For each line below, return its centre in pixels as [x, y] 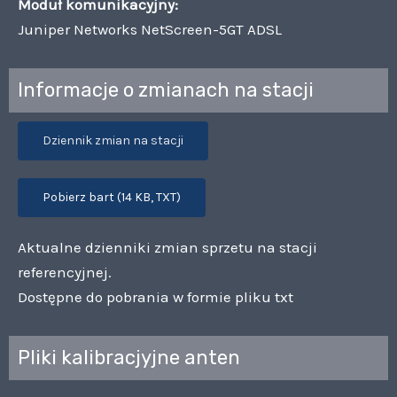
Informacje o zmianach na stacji [166, 90]
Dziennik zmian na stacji [113, 140]
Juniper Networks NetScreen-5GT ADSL [150, 29]
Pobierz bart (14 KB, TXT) [112, 197]
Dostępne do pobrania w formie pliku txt [156, 296]
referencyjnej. [65, 272]
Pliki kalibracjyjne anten [129, 357]
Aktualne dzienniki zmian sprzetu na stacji [167, 247]
